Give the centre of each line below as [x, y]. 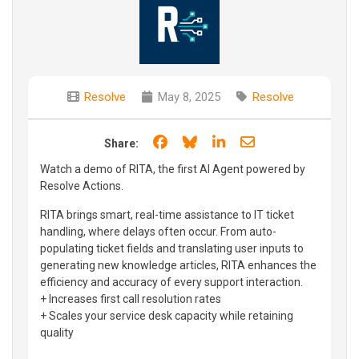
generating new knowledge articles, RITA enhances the [178, 265]
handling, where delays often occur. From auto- [158, 231]
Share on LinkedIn [284, 141]
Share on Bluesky [254, 141]
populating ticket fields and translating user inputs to [172, 248]
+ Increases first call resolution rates [131, 298]
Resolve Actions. [82, 186]
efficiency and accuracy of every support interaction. [171, 282]
